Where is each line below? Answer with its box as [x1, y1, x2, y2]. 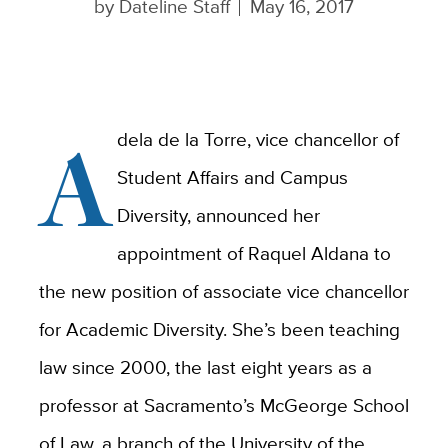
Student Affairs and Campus [117, 163, 349, 192]
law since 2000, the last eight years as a [38, 353, 372, 382]
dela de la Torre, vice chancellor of [117, 125, 400, 154]
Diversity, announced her [117, 201, 321, 230]
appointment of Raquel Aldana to [117, 239, 392, 268]
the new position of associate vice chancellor [38, 277, 409, 306]
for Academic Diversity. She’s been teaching [38, 315, 400, 344]
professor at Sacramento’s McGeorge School [38, 391, 409, 420]
